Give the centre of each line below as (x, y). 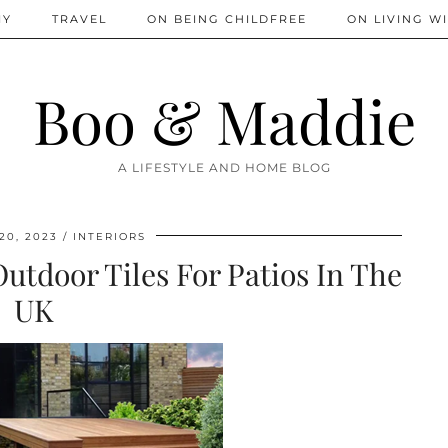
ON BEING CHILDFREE (227, 19)
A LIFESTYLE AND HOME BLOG (224, 167)
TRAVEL (79, 19)
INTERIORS (109, 236)
